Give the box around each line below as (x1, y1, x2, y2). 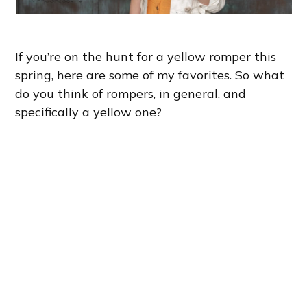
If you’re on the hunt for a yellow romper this (15, 48, 277, 64)
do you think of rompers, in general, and (15, 85, 247, 101)
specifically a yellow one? (15, 103, 162, 120)
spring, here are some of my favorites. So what (15, 66, 285, 83)
